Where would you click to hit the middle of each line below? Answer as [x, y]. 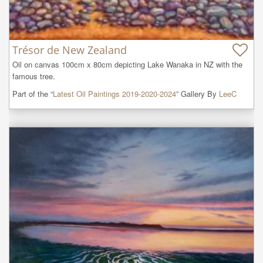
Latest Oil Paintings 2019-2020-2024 [114, 93]
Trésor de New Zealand [70, 50]
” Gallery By [198, 93]
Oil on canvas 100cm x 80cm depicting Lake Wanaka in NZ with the [127, 64]
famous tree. [34, 76]
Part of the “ [33, 93]
